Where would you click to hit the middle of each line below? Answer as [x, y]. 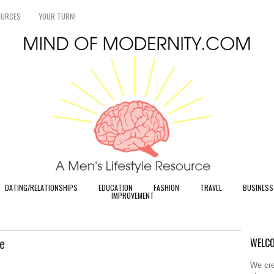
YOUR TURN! [57, 16]
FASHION [166, 187]
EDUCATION [115, 187]
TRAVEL [211, 187]
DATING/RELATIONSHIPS [41, 187]
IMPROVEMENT [132, 195]
